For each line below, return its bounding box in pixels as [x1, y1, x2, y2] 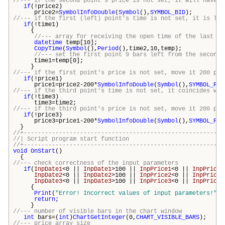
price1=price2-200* [13, 81, 97, 88]
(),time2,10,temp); [119, 45, 182, 52]
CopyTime [34, 45, 62, 52]
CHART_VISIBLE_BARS [136, 213, 199, 221]
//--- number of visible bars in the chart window [13, 207, 182, 215]
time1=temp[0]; [13, 57, 83, 64]
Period [97, 45, 119, 52]
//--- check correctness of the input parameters [13, 159, 178, 167]
